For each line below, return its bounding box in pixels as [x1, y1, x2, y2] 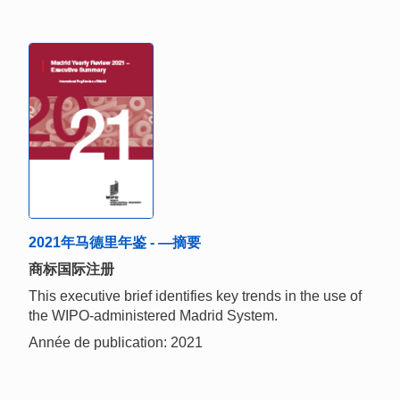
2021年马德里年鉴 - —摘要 [29, 235, 201, 251]
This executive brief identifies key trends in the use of [29, 288, 362, 304]
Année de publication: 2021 [29, 335, 203, 351]
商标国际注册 [29, 262, 114, 278]
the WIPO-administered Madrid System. [29, 308, 278, 324]
